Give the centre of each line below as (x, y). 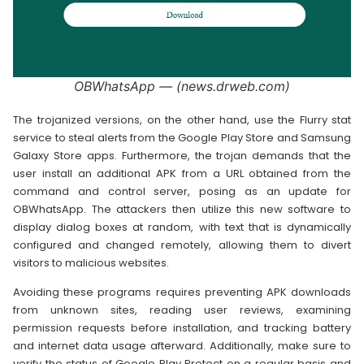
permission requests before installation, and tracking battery (182, 328)
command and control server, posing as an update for (182, 191)
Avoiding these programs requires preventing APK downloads (182, 292)
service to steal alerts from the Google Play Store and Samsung (182, 137)
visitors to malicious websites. (91, 262)
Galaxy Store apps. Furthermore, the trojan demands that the (182, 155)
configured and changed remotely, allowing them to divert (182, 245)
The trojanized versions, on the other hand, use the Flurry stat (182, 119)
